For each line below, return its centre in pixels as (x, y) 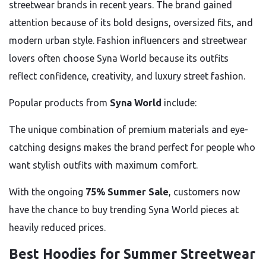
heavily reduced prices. (57, 227)
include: (179, 103)
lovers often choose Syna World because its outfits (119, 58)
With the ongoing (47, 192)
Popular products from (59, 103)
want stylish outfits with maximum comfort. (103, 165)
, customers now (204, 192)
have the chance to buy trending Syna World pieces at (124, 210)
